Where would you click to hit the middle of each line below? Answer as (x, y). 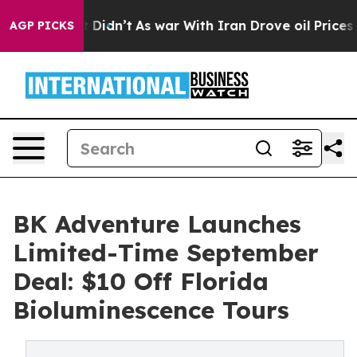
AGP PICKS (42, 25)
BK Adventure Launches (157, 224)
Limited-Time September (166, 253)
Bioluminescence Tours (151, 310)
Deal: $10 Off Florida (141, 281)
